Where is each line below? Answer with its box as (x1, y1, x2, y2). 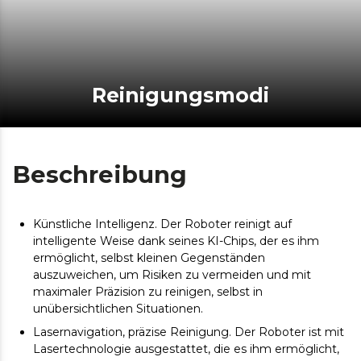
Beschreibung (13, 160, 187, 189)
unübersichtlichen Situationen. (33, 301, 203, 316)
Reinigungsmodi (106, 82, 269, 107)
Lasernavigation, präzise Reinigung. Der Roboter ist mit (33, 324, 344, 339)
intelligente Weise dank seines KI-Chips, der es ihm (33, 233, 319, 248)
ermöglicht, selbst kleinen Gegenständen (33, 250, 265, 265)
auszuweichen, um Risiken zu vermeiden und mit (33, 267, 311, 282)
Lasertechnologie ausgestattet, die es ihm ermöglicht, (33, 341, 339, 356)
